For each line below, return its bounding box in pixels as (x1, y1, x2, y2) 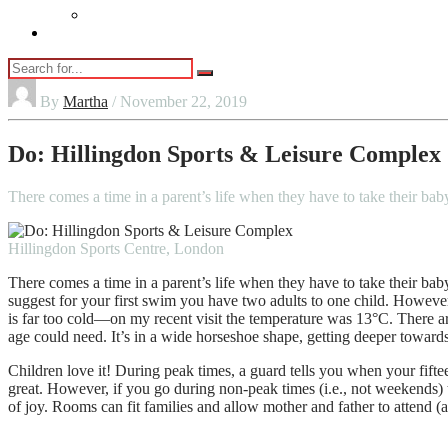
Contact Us (48, 24, 119, 41)
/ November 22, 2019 (112, 93, 247, 110)
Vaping (88, 6, 133, 23)
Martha (63, 93, 108, 110)
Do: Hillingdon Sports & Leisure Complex (8, 140, 441, 167)
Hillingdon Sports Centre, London (8, 239, 224, 257)
